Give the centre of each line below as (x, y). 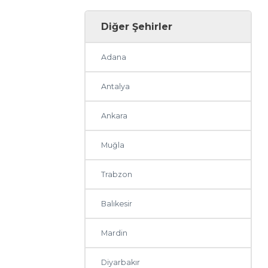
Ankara (115, 116)
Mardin (115, 233)
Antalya (116, 87)
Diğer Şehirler (137, 27)
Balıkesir (117, 204)
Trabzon (117, 175)
